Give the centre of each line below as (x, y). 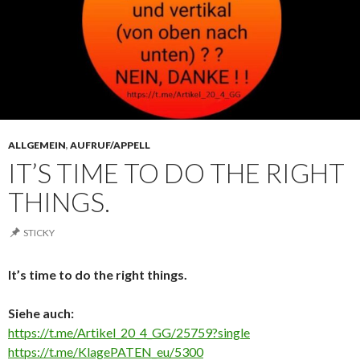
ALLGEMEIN (37, 145)
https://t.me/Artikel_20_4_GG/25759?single (129, 332)
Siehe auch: (41, 313)
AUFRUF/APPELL (110, 145)
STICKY (39, 233)
